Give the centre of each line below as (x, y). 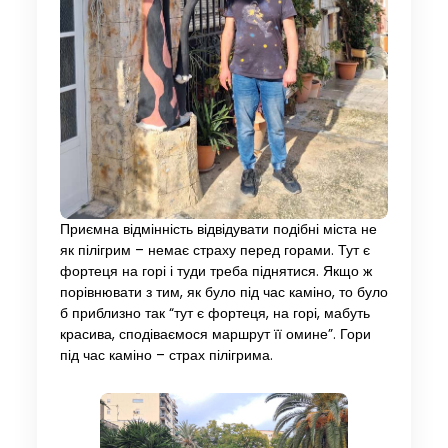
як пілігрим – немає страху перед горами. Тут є (214, 251)
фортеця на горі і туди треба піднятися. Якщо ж (215, 272)
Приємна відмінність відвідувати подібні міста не (218, 230)
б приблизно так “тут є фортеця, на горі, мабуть (214, 314)
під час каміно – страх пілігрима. (166, 356)
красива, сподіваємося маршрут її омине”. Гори (215, 335)
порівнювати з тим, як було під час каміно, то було (223, 293)
